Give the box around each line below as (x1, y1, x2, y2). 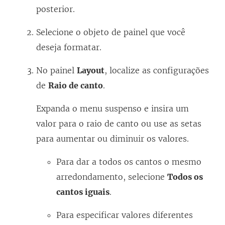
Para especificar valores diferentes (56, 210, 193, 220)
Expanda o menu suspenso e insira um (36, 103, 189, 114)
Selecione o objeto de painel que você (36, 27, 185, 38)
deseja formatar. (36, 42, 101, 53)
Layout (77, 65, 104, 76)
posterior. (36, 4, 75, 15)
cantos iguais (56, 187, 109, 197)
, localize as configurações (104, 65, 209, 76)
